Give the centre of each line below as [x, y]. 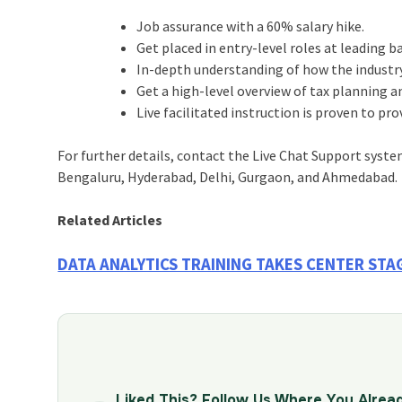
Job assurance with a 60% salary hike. [251, 26]
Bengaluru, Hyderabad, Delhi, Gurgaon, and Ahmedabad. [228, 176]
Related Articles [112, 219]
